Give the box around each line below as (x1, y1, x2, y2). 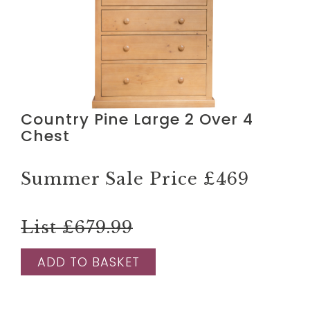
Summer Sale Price (21, 168, 203, 189)
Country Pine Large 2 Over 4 (21, 108, 253, 130)
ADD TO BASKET (37, 253, 140, 271)
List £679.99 (21, 217, 133, 237)
